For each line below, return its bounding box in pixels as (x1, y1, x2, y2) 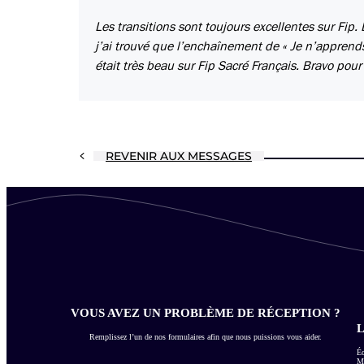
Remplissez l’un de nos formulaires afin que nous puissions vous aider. (89, 331, 322, 341)
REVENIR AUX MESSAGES (106, 149, 252, 164)
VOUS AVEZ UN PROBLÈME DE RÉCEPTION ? (71, 305, 340, 319)
